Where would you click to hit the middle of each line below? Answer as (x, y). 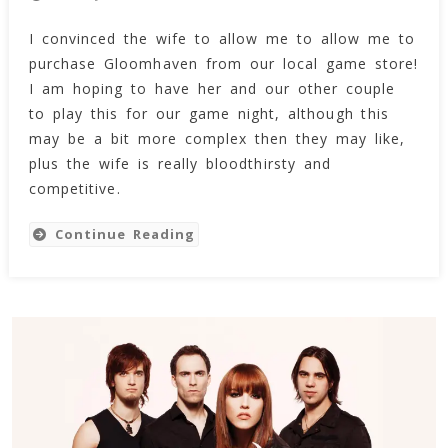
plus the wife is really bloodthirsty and (179, 163)
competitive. (74, 188)
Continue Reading (125, 233)
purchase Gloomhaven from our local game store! (223, 63)
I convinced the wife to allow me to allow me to (222, 38)
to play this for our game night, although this (208, 113)
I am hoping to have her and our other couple (212, 88)
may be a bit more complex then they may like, (217, 138)
